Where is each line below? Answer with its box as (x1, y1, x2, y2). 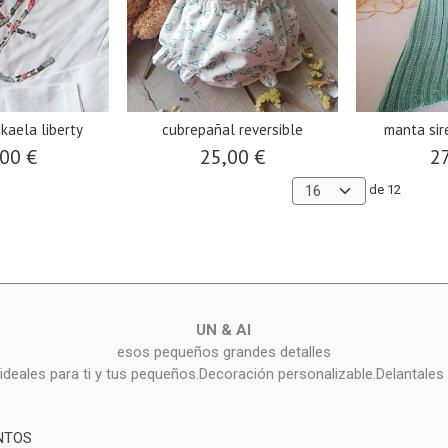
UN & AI (196, 321, 252, 339)
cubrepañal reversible (162, 120, 304, 140)
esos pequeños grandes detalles (116, 343, 331, 361)
